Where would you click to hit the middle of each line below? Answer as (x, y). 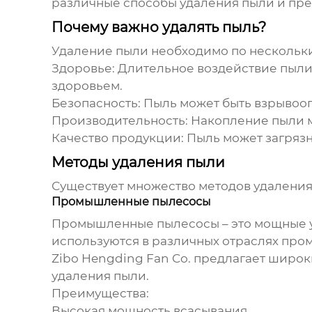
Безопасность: (96, 103)
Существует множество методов (152, 186)
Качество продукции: (117, 138)
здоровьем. (87, 86)
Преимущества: (100, 294)
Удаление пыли (100, 51)
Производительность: (119, 121)
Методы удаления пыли (138, 163)
